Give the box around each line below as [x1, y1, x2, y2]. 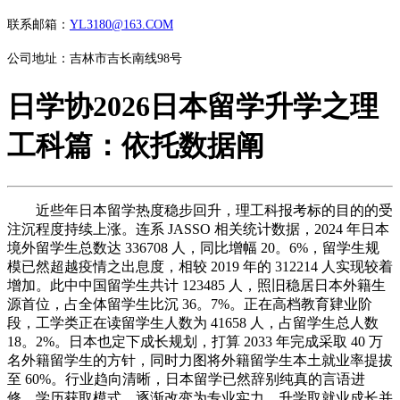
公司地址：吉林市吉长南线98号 [7, 52, 182, 65]
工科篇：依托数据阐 [7, 129, 264, 162]
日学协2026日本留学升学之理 [7, 90, 379, 123]
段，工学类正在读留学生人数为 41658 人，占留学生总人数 [7, 314, 379, 330]
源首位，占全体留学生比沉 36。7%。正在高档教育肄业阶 [7, 296, 372, 312]
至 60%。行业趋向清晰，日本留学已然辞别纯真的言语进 [7, 371, 365, 387]
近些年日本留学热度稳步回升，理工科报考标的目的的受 [7, 202, 393, 218]
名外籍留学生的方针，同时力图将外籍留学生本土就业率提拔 [7, 352, 393, 368]
